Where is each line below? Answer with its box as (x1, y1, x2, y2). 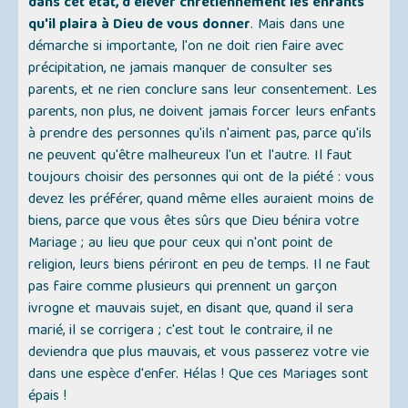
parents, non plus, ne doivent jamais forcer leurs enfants (28, 100, 377, 127)
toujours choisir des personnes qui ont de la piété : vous (28, 166, 375, 192)
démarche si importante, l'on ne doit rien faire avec (28, 35, 344, 61)
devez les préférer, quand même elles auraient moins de (28, 188, 374, 214)
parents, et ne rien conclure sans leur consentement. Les (28, 78, 378, 105)
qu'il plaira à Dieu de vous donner (28, 13, 251, 39)
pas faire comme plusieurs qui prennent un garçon (28, 275, 338, 301)
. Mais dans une (250, 13, 345, 39)
